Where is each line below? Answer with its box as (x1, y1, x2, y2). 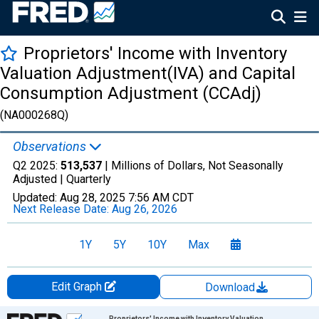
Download (205, 281, 258, 294)
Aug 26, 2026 (112, 202, 177, 216)
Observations (13, 139, 89, 154)
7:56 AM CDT (128, 191, 194, 204)
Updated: (13, 191, 60, 204)
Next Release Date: (13, 202, 112, 216)
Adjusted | (13, 172, 66, 186)
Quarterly (66, 172, 111, 186)
